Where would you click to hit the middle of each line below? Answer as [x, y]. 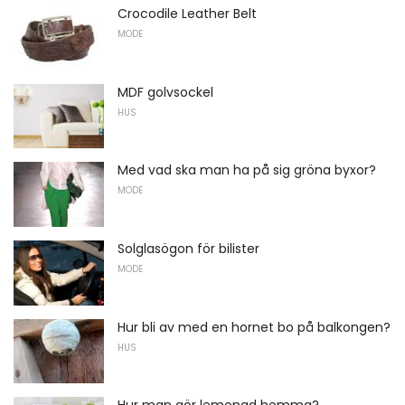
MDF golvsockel [165, 92]
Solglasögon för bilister [188, 249]
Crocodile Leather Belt [187, 14]
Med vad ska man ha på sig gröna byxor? [247, 170]
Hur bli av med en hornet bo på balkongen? [254, 327]
